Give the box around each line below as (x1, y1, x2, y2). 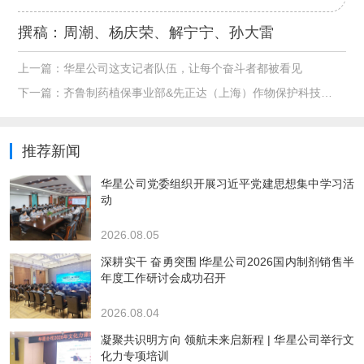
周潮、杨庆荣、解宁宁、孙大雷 (63, 22, 275, 42)
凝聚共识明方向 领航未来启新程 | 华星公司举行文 (101, 332, 354, 346)
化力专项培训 (101, 349, 169, 362)
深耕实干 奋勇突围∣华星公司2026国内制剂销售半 (101, 254, 354, 268)
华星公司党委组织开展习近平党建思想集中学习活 (101, 176, 354, 190)
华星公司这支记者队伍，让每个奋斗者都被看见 (63, 62, 303, 76)
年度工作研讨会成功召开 (101, 271, 226, 284)
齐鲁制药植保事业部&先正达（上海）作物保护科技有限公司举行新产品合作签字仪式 (63, 86, 322, 100)
